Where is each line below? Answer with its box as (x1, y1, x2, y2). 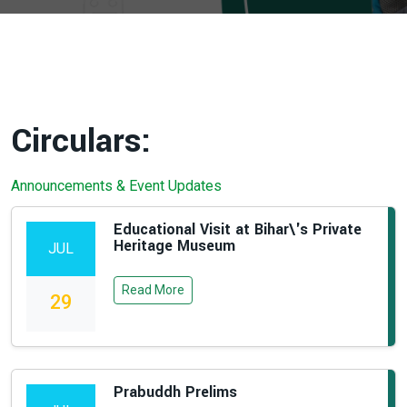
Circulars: (11, 117, 151, 164)
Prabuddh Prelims (114, 382, 237, 402)
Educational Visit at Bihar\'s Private (114, 219, 362, 240)
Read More (122, 283, 184, 297)
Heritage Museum (114, 235, 235, 256)
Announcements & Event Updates (11, 177, 222, 194)
